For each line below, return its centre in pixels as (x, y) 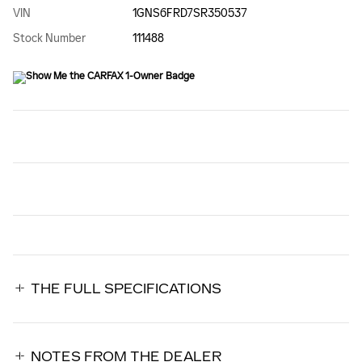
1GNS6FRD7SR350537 (189, 14)
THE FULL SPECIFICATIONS (126, 289)
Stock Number (49, 39)
